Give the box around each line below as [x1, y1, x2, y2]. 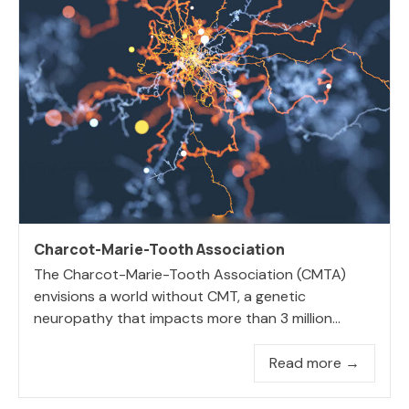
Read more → [269, 352, 360, 372]
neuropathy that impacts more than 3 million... [34, 308, 341, 328]
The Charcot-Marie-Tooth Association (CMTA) [34, 264, 346, 284]
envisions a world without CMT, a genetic [34, 286, 306, 306]
